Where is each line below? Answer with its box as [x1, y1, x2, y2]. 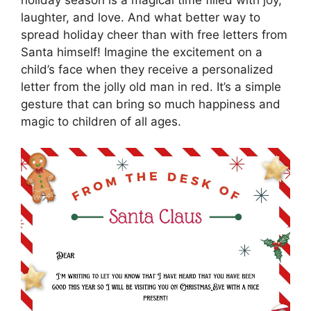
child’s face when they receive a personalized [21, 62, 274, 76]
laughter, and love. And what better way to [21, 10, 260, 24]
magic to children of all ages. [21, 114, 181, 128]
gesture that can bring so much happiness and [21, 96, 280, 111]
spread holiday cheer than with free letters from [21, 27, 287, 42]
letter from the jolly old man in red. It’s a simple [21, 79, 281, 94]
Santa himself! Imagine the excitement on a [21, 44, 262, 59]
